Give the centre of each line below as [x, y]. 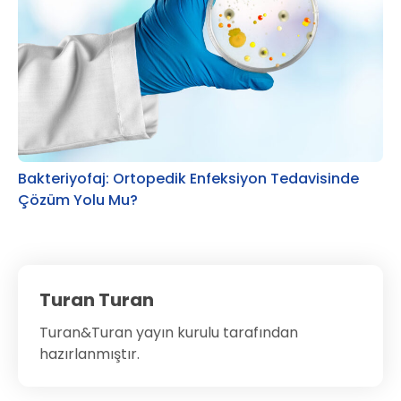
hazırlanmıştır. [90, 354]
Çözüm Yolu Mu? [78, 200]
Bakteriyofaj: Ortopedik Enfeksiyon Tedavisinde [188, 178]
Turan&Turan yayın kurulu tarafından [169, 332]
